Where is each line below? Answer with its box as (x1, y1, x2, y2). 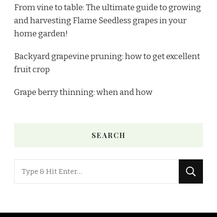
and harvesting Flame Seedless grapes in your (14, 15, 186, 26)
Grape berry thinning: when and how (14, 87, 153, 97)
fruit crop (14, 64, 50, 75)
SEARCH (91, 130, 126, 140)
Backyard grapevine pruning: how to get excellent (14, 51, 200, 62)
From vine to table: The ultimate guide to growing (14, 2, 201, 13)
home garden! (14, 29, 68, 39)
